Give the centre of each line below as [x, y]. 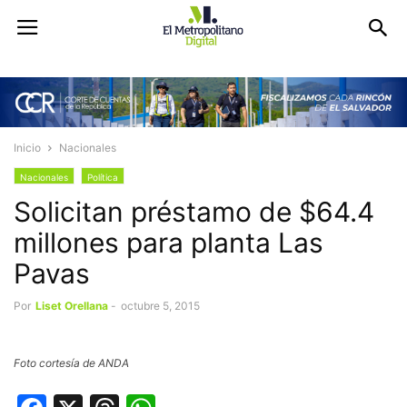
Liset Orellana [72, 306]
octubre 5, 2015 [160, 306]
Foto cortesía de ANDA [71, 363]
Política [103, 178]
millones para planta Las [169, 243]
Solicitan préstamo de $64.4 [194, 212]
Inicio [27, 148]
